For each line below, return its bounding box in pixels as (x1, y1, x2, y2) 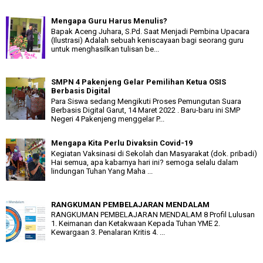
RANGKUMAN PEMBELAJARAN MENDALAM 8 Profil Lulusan (51, 210, 255, 220)
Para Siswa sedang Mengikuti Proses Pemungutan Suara (51, 96, 241, 106)
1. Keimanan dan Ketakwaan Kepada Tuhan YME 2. (51, 219, 220, 228)
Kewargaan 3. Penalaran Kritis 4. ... (51, 228, 165, 237)
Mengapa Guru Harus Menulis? (51, 16, 167, 26)
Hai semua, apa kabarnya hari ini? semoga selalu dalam (51, 158, 238, 167)
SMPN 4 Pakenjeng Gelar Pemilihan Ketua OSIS (51, 77, 226, 87)
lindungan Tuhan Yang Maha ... (51, 167, 153, 176)
